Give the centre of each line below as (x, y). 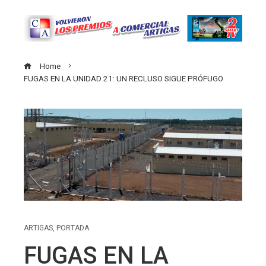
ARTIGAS (38, 228)
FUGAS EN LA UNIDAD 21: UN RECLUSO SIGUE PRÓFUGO (123, 78)
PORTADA (73, 228)
